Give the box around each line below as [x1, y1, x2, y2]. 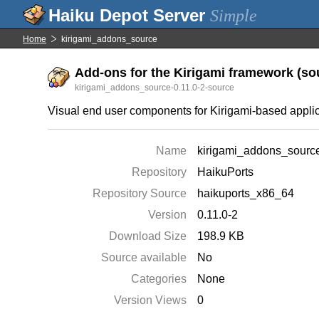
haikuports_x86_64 [197, 187, 295, 199]
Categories [131, 273, 187, 285]
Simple [210, 6, 257, 25]
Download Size [109, 230, 187, 242]
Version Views [114, 294, 187, 306]
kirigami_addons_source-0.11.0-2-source [75, 83, 235, 93]
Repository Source [93, 187, 187, 199]
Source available [101, 251, 187, 263]
